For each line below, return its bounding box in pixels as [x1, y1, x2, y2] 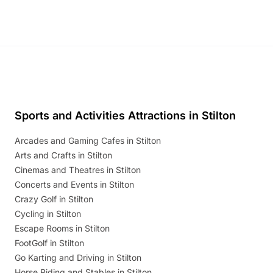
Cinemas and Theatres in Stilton [15, 165, 141, 175]
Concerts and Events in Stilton [15, 179, 134, 190]
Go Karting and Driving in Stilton [15, 252, 141, 263]
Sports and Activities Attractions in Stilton [15, 109, 236, 122]
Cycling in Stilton [15, 208, 81, 219]
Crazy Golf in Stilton [15, 194, 93, 205]
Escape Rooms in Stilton [15, 223, 110, 234]
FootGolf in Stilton [15, 238, 84, 249]
